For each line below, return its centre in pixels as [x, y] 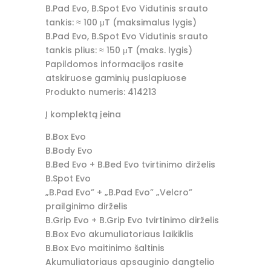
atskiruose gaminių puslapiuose [116, 78]
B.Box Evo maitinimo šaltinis [105, 248]
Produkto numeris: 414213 [101, 92]
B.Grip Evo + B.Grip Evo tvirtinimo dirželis [132, 220]
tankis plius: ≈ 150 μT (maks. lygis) [119, 51]
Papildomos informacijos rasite [114, 64]
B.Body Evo [69, 151]
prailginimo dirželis [86, 207]
